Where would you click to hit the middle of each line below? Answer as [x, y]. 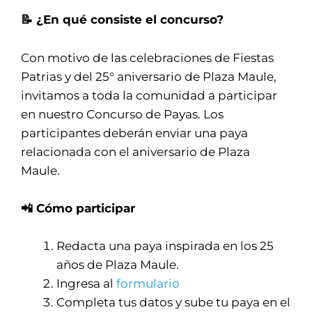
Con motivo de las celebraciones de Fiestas [147, 57]
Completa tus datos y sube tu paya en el [174, 302]
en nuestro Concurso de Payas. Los [122, 114]
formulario [148, 283]
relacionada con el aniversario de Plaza [135, 151]
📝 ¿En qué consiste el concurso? [122, 19]
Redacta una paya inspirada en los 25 [165, 246]
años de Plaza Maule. [118, 265]
